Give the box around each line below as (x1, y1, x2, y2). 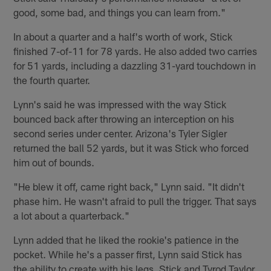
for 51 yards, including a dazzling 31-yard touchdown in (13, 59, 256, 72)
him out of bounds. (13, 156, 95, 169)
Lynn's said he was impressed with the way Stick (13, 98, 227, 111)
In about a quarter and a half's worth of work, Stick (13, 30, 233, 43)
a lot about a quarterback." (13, 209, 130, 222)
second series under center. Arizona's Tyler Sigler (13, 127, 227, 140)
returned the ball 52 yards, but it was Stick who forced (13, 142, 249, 154)
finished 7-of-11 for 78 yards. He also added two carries (13, 45, 258, 57)
